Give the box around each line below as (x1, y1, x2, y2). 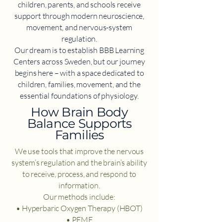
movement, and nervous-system (26, 22, 133, 33)
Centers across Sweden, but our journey (13, 56, 145, 67)
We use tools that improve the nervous (14, 146, 144, 157)
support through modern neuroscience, (14, 11, 145, 21)
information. (58, 180, 100, 191)
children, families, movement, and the (18, 79, 141, 90)
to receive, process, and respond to (22, 169, 137, 179)
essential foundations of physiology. (20, 91, 139, 101)
